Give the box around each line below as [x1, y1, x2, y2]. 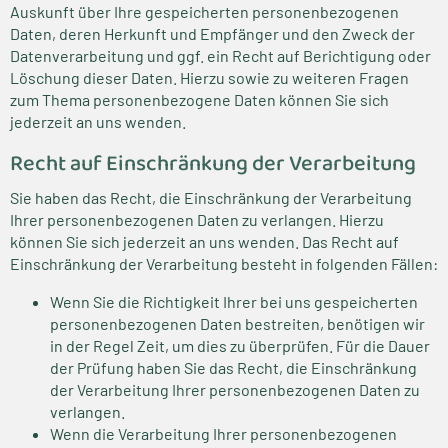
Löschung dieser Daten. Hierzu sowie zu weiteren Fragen [10, 68, 409, 87]
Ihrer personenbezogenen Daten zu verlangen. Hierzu [10, 210, 384, 229]
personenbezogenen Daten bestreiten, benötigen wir [50, 314, 425, 333]
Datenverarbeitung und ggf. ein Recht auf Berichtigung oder [10, 46, 431, 65]
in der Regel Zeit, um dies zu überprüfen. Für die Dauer [50, 336, 430, 355]
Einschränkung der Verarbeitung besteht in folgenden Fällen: [10, 254, 438, 273]
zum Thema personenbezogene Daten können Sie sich [10, 90, 389, 109]
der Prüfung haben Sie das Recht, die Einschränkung [50, 358, 417, 377]
